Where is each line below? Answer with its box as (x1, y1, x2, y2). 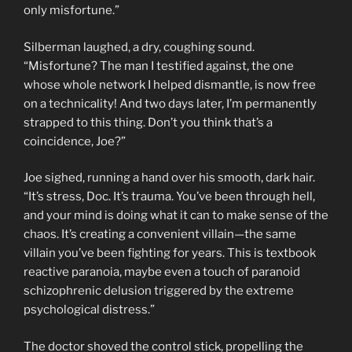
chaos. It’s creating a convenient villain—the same (24, 227, 296, 242)
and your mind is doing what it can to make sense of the (24, 208, 328, 223)
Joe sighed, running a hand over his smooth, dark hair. (24, 170, 315, 185)
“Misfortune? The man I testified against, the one (24, 58, 294, 73)
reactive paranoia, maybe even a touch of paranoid (24, 265, 300, 280)
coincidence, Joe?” (24, 134, 126, 148)
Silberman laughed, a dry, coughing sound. (24, 39, 255, 54)
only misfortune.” (24, 3, 119, 18)
